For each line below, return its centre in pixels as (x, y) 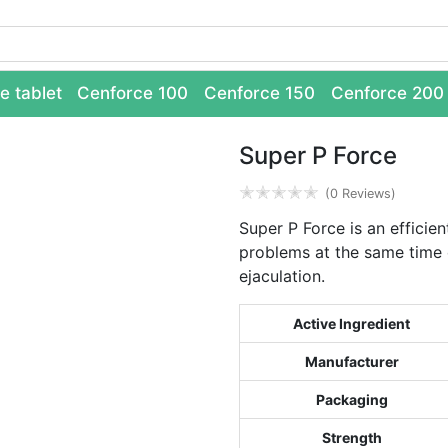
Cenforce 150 (259, 93)
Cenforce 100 (133, 93)
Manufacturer (351, 361)
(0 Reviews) (360, 193)
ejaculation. (282, 276)
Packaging (351, 399)
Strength (351, 437)
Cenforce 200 (387, 93)
